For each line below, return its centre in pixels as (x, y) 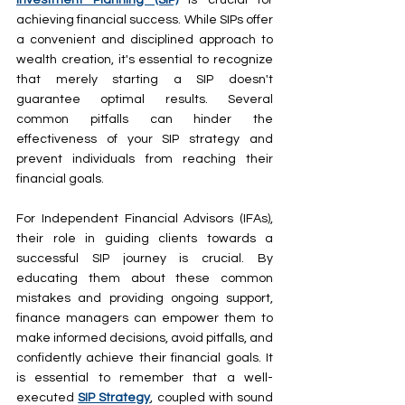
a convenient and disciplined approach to (145, 39)
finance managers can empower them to (145, 318)
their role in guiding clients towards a (145, 238)
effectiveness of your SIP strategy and (145, 139)
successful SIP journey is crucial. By (145, 258)
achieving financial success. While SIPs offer (145, 19)
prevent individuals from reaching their (145, 159)
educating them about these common (145, 278)
